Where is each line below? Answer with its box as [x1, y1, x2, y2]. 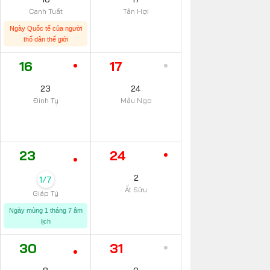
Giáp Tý [33, 189, 58, 198]
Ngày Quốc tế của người [9, 25, 82, 32]
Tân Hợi [123, 7, 149, 16]
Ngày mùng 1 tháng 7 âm [8, 207, 83, 214]
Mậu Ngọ [120, 96, 152, 105]
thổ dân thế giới [23, 36, 68, 43]
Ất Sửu [125, 185, 147, 194]
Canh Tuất [28, 7, 63, 16]
